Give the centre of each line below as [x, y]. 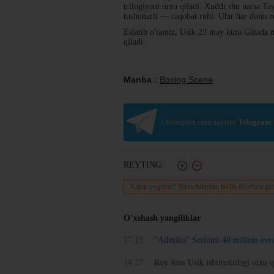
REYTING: [145, 165]
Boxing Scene [186, 80]
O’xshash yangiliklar [162, 218]
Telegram [255, 122]
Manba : [142, 80]
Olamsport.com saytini [200, 122]
